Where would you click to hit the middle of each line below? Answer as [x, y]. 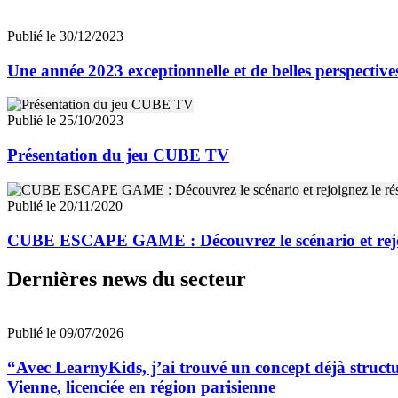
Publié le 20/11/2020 [65, 205]
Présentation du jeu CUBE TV [118, 155]
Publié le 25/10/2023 [65, 121]
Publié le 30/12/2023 [65, 36]
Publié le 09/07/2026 [65, 333]
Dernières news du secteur [127, 279]
